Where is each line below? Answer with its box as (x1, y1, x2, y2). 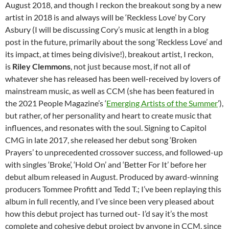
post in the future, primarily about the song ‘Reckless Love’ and (5, 37, 222, 47)
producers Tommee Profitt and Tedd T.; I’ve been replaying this (5, 184, 221, 194)
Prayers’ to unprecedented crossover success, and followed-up (5, 147, 223, 157)
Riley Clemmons (12, 61, 71, 72)
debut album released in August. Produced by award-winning (5, 172, 218, 182)
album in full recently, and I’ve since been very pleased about (5, 196, 214, 207)
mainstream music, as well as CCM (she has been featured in (5, 86, 214, 96)
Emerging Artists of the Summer (106, 98, 218, 108)
